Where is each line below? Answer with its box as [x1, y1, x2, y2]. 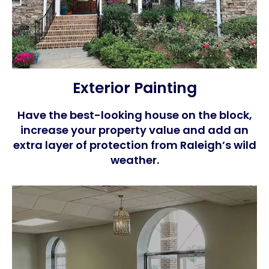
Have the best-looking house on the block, [17, 107, 252, 122]
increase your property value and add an [20, 122, 249, 138]
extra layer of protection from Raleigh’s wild [13, 137, 256, 153]
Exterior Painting [72, 77, 197, 98]
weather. [110, 152, 159, 168]
